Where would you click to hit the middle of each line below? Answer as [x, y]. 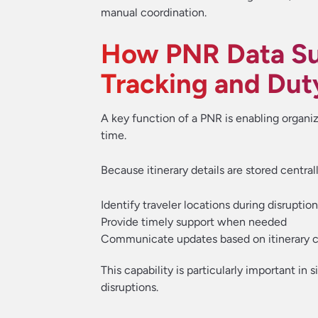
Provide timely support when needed [194, 222]
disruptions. [130, 287]
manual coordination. [154, 12]
